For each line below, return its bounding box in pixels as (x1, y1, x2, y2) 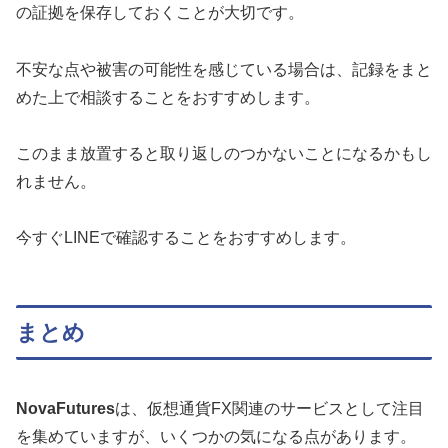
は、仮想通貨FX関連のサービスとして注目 (115, 400, 424, 418)
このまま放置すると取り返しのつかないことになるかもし (16, 144, 432, 162)
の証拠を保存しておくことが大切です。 (16, 4, 304, 22)
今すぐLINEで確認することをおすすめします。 (16, 228, 356, 246)
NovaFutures (16, 400, 115, 418)
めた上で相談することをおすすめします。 (16, 88, 320, 106)
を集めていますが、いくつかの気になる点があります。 (16, 428, 416, 446)
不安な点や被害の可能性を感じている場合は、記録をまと (16, 60, 432, 78)
